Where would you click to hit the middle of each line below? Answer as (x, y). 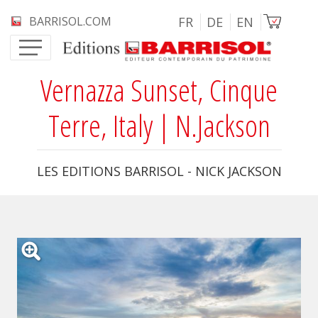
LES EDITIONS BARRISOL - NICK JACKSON (159, 171)
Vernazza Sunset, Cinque (159, 90)
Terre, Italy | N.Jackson (159, 125)
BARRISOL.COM (70, 21)
